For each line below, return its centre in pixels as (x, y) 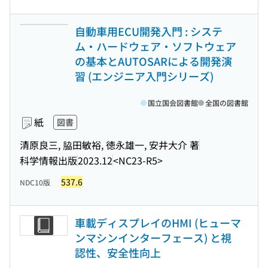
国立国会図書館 (173, 103)
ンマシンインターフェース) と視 (153, 237)
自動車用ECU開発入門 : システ (149, 31)
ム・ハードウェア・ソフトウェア (156, 46)
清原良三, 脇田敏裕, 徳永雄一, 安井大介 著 (109, 144)
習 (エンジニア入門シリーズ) (144, 76)
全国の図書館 (227, 103)
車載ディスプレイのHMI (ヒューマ (158, 223)
